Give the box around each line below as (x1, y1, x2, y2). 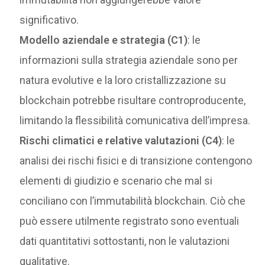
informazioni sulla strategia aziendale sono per (20, 54, 238, 67)
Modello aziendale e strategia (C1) (20, 34, 188, 47)
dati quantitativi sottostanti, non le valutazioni (20, 235, 230, 248)
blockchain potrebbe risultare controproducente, (20, 94, 246, 107)
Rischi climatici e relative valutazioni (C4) (20, 134, 222, 147)
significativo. (20, 14, 79, 27)
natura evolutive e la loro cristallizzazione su (20, 74, 227, 87)
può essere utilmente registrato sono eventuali (20, 215, 240, 228)
